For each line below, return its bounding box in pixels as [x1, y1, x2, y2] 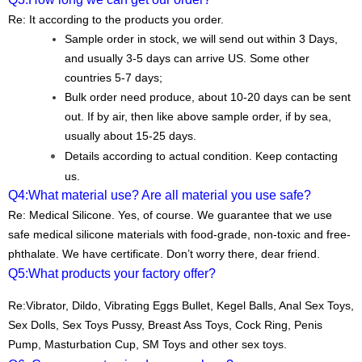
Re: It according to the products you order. [8, 13, 224, 27]
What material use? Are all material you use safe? [28, 188, 311, 203]
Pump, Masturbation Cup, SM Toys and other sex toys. [8, 337, 287, 351]
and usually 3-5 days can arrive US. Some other [65, 52, 309, 65]
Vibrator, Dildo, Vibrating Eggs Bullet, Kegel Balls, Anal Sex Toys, [26, 298, 354, 312]
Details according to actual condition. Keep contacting [65, 149, 338, 163]
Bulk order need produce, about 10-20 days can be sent [65, 90, 351, 104]
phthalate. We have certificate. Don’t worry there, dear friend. [8, 247, 320, 261]
